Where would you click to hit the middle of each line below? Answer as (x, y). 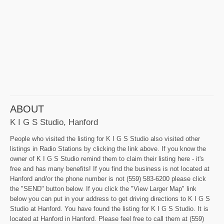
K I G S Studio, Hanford (54, 122)
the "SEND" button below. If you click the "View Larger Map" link (103, 188)
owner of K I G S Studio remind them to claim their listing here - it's (107, 158)
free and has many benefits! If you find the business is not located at (110, 168)
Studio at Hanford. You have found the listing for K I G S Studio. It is (109, 208)
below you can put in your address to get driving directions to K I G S (110, 198)
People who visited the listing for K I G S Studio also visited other (105, 138)
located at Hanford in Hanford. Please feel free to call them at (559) (107, 218)
